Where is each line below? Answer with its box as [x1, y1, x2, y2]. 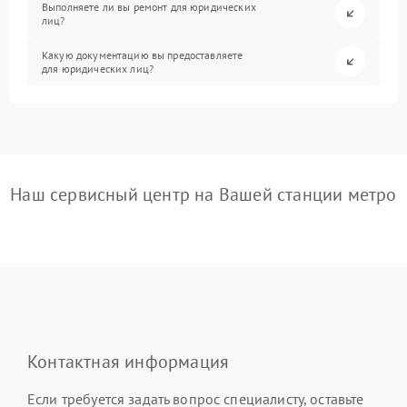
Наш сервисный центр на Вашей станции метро [10, 183, 397, 206]
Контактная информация [27, 350, 230, 373]
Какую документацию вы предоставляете [42, 47, 243, 62]
